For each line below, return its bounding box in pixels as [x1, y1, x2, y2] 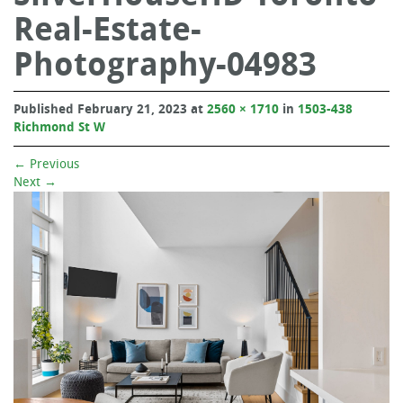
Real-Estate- [13, 9, 201, 49]
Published [13, 101, 77, 117]
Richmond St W [13, 119, 105, 135]
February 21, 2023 [77, 101, 187, 117]
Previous [26, 156, 79, 172]
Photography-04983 [13, 44, 317, 84]
